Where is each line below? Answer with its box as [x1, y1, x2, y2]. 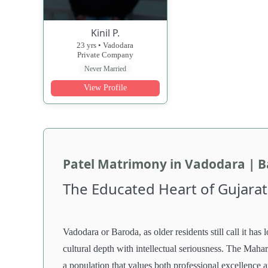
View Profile [83, 83, 127, 93]
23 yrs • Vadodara [77, 40, 134, 50]
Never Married [84, 64, 126, 73]
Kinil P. [90, 26, 120, 39]
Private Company [77, 50, 133, 59]
